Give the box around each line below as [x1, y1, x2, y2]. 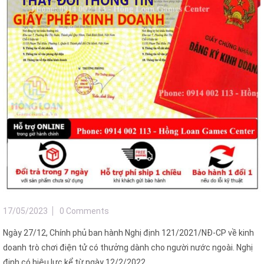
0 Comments [60, 206, 109, 216]
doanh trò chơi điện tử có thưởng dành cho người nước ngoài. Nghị [3, 243, 253, 253]
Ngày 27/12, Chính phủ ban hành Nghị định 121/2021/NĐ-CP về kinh [3, 228, 254, 238]
